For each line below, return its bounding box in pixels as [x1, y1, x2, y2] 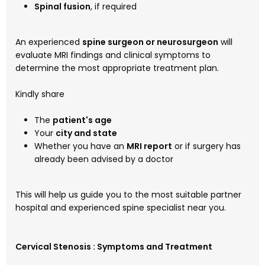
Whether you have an [34, 140, 127, 153]
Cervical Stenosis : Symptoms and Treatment [15, 241, 212, 253]
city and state [56, 127, 117, 140]
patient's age [53, 114, 112, 127]
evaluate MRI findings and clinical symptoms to [15, 49, 211, 62]
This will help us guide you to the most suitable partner [15, 189, 241, 201]
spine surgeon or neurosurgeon [82, 36, 218, 49]
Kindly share [15, 88, 64, 101]
